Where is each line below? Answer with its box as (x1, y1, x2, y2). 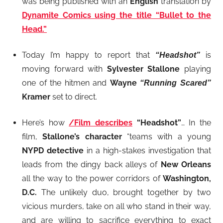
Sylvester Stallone (107, 64, 180, 74)
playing (180, 64, 212, 74)
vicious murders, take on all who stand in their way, (22, 201, 211, 211)
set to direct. (50, 92, 97, 102)
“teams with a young (121, 131, 212, 141)
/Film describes (69, 117, 133, 127)
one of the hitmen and (22, 78, 110, 88)
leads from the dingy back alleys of (22, 159, 161, 169)
